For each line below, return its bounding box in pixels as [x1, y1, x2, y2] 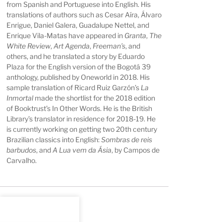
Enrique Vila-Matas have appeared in [6, 31, 125, 40]
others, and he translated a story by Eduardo [6, 52, 145, 61]
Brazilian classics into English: [6, 135, 102, 144]
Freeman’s [93, 42, 126, 51]
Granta [124, 31, 147, 40]
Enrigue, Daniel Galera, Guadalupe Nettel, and [6, 21, 150, 30]
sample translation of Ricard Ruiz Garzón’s [6, 83, 141, 92]
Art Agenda [54, 42, 90, 51]
